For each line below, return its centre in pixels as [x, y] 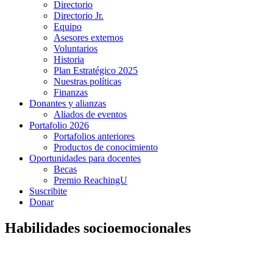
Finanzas [71, 92]
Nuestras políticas [87, 81]
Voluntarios [76, 48]
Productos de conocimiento [106, 147]
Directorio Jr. [79, 16]
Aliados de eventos [90, 114]
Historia [69, 59]
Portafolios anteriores [94, 136]
